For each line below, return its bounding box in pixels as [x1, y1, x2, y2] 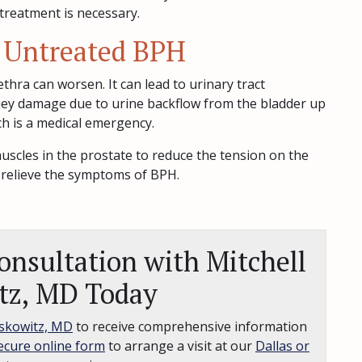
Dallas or [255, 337, 309, 355]
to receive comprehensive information [73, 318, 307, 335]
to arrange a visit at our [105, 337, 255, 355]
